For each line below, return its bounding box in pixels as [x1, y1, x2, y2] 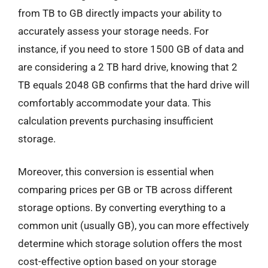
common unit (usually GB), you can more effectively [18, 220, 249, 232]
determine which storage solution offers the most [18, 237, 242, 249]
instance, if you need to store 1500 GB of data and [18, 42, 244, 55]
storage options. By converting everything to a [18, 202, 226, 214]
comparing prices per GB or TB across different [18, 184, 233, 196]
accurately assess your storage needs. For [18, 25, 209, 37]
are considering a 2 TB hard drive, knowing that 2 [18, 60, 237, 73]
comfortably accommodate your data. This [18, 96, 211, 109]
